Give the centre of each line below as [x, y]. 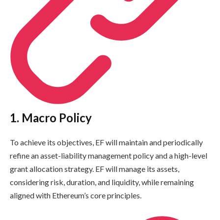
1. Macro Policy [51, 118]
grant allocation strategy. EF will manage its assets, [95, 169]
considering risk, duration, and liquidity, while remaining [102, 182]
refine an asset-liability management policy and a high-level [109, 156]
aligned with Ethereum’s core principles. [76, 195]
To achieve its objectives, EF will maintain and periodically [106, 142]
